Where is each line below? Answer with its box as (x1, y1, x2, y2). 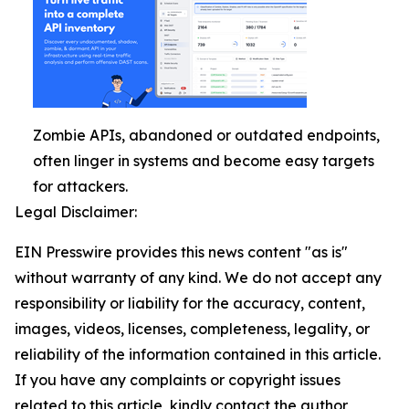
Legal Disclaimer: (15, 203, 137, 221)
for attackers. (33, 177, 128, 195)
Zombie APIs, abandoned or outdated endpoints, (33, 126, 380, 144)
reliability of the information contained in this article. (15, 345, 381, 363)
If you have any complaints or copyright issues (15, 371, 341, 389)
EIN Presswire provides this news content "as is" (15, 243, 348, 261)
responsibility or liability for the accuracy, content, (15, 294, 365, 312)
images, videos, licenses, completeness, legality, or (15, 320, 370, 338)
